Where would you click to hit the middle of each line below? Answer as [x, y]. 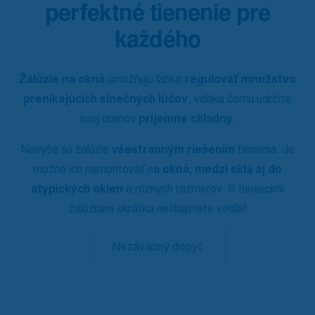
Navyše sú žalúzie [66, 149]
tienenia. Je [264, 149]
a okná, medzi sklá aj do [218, 169]
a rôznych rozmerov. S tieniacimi [204, 189]
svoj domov [109, 118]
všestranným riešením [173, 150]
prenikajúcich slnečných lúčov [105, 99]
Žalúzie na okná [62, 79]
